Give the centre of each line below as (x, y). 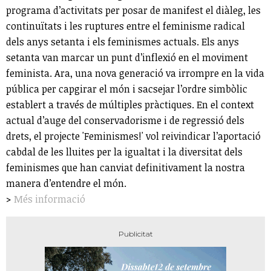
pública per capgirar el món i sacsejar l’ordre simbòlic (127, 89)
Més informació (50, 199)
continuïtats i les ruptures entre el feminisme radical (126, 26)
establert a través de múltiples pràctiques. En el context (130, 104)
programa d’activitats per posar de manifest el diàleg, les (133, 10)
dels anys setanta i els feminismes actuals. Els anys (122, 41)
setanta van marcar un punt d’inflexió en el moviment (127, 57)
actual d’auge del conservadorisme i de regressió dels (125, 120)
